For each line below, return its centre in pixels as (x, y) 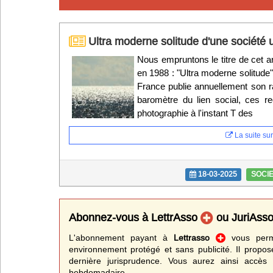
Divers (92, 49)
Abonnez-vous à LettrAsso (135, 217)
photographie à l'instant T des (195, 113)
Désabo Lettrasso (74, 114)
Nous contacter (66, 152)
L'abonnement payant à (122, 238)
